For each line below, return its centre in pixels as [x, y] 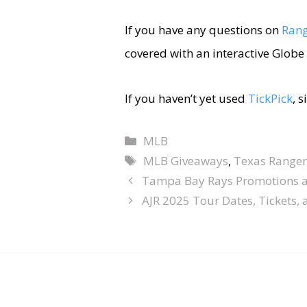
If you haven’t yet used [186, 98]
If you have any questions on [203, 29]
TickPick [270, 98]
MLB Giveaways [186, 160]
